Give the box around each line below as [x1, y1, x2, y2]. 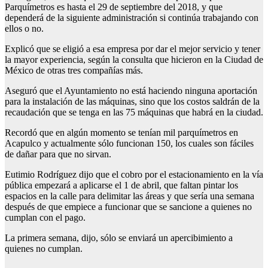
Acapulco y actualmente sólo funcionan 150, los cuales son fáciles [5, 138, 254, 149]
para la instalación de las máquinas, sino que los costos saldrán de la [5, 96, 260, 107]
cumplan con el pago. [5, 212, 86, 223]
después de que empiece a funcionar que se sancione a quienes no [5, 202, 252, 212]
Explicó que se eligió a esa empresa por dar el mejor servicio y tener [5, 44, 260, 54]
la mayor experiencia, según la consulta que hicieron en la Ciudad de [5, 54, 263, 65]
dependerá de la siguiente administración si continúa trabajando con [5, 13, 258, 23]
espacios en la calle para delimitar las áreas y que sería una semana [5, 191, 254, 202]
